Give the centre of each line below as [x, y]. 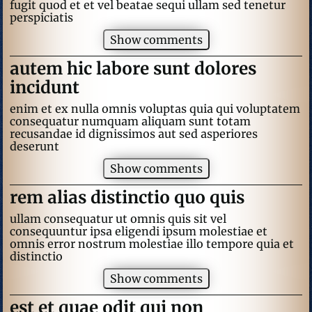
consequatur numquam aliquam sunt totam [130, 121]
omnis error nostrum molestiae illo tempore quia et [152, 244]
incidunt [45, 87]
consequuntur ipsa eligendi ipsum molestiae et [139, 231]
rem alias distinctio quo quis [127, 197]
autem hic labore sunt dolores [133, 69]
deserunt [34, 146]
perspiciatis [41, 17]
